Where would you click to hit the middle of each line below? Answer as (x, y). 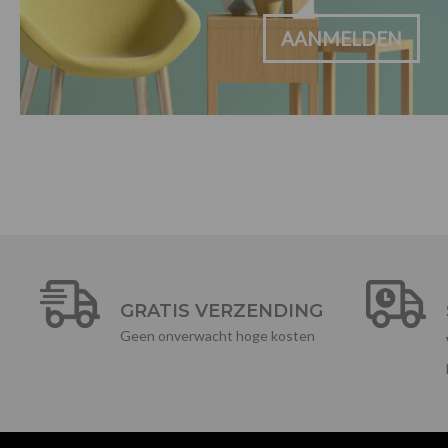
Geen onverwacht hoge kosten (217, 335)
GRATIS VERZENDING (221, 310)
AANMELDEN (341, 39)
